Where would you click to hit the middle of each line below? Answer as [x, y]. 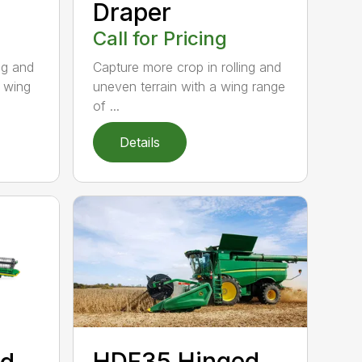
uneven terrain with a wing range [189, 87]
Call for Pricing [160, 39]
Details [140, 143]
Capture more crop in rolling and [187, 67]
